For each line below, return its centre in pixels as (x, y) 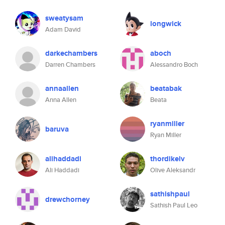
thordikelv (167, 159)
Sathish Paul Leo (174, 205)
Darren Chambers (70, 65)
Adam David (63, 29)
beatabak (166, 88)
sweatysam (64, 18)
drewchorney (68, 199)
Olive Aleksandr (173, 170)
